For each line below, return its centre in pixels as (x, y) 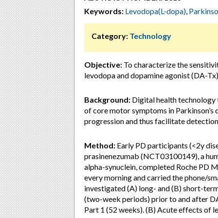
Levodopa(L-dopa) (155, 11)
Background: (107, 100)
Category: (110, 36)
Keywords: (104, 11)
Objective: (103, 64)
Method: (100, 145)
